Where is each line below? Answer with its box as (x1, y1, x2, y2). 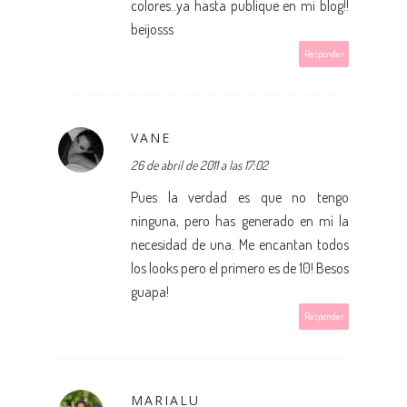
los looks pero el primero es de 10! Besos (131, 258, 349, 277)
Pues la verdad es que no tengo (131, 187, 349, 206)
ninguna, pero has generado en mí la (131, 211, 349, 230)
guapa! (131, 282, 169, 301)
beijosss (131, 19, 174, 38)
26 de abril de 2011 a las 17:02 (131, 156, 268, 173)
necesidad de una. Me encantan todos (131, 234, 349, 253)
